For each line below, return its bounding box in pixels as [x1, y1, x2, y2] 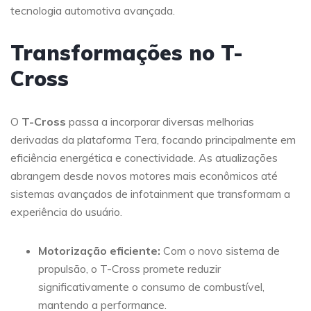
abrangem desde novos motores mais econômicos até [10, 169, 278, 183]
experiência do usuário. [10, 205, 122, 219]
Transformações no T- [10, 40, 243, 66]
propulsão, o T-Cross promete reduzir [38, 262, 221, 276]
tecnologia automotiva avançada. [10, 3, 175, 17]
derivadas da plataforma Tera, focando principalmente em [10, 133, 296, 146]
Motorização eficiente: [38, 244, 160, 258]
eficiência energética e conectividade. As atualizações [10, 151, 278, 165]
